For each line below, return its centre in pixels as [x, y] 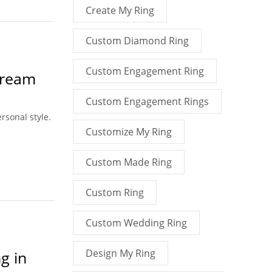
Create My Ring [120, 10]
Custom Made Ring [128, 162]
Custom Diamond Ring [137, 41]
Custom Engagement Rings [147, 101]
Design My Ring [120, 253]
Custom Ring [114, 192]
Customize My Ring [128, 132]
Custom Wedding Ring [136, 223]
